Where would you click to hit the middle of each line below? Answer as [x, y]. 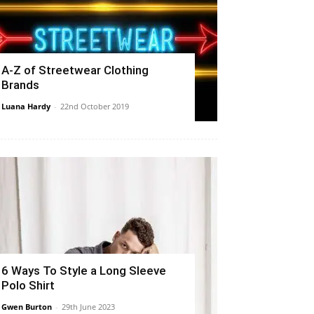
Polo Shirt [28, 285]
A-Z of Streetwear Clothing [75, 70]
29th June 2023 [88, 306]
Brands [20, 84]
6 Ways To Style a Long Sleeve [84, 270]
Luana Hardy [26, 106]
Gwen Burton [27, 306]
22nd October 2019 [95, 106]
